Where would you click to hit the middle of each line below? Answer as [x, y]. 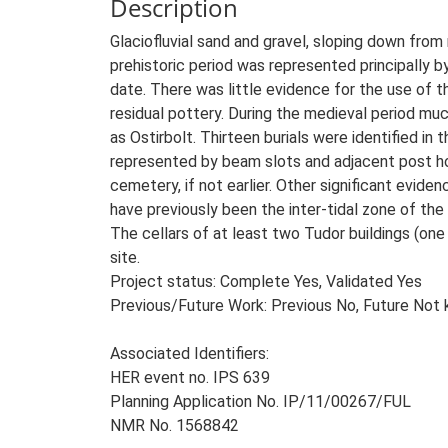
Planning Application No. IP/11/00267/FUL [260, 401]
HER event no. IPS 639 [190, 377]
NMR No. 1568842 [174, 425]
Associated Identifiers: [189, 353]
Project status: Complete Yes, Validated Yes [266, 281]
